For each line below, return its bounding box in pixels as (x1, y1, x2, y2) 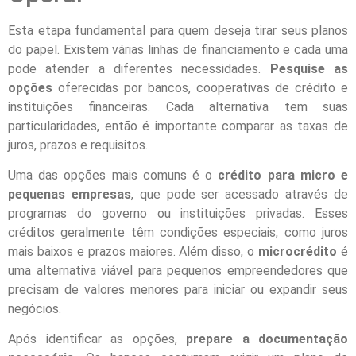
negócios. (8, 300, 61, 316)
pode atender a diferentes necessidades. (8, 60, 270, 76)
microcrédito (258, 243, 338, 259)
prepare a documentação (186, 331, 348, 347)
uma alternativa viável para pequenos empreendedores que (8, 262, 348, 278)
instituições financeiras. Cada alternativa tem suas (8, 99, 348, 114)
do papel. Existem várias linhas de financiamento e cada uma (8, 41, 348, 57)
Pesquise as (269, 60, 349, 76)
